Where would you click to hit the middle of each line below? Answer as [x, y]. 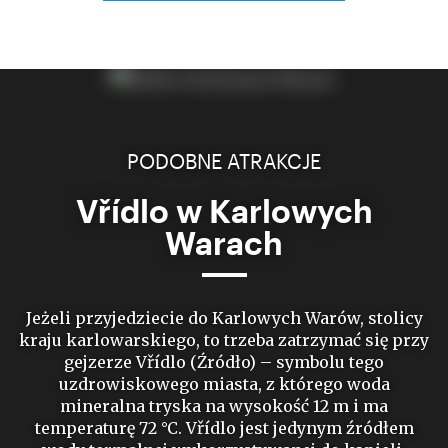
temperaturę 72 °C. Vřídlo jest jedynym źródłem [224, 428]
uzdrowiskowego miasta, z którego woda [224, 384]
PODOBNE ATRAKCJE [224, 161]
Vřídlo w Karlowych [224, 210]
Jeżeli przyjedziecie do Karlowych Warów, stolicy [224, 318]
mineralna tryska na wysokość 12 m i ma [224, 406]
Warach [224, 242]
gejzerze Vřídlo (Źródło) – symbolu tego [224, 362]
